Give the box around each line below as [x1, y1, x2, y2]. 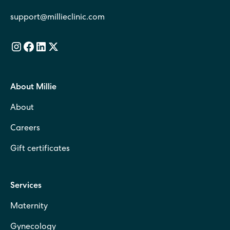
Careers [10, 125, 40, 133]
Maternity [10, 203, 48, 212]
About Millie [10, 84, 56, 92]
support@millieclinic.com [10, 14, 105, 23]
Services [10, 182, 42, 191]
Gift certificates [10, 145, 70, 154]
